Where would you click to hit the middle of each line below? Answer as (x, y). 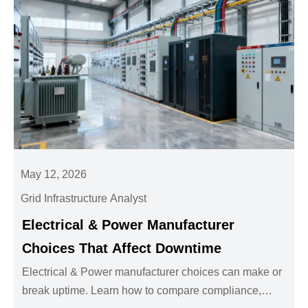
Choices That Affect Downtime (122, 249)
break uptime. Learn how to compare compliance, (142, 291)
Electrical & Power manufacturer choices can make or (152, 272)
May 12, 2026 (54, 175)
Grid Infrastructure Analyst (84, 199)
